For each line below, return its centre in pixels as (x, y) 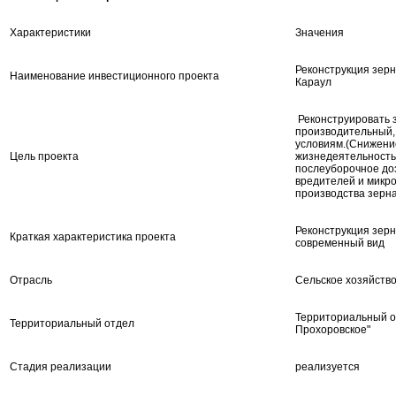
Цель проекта (44, 156)
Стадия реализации (61, 366)
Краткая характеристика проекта (93, 236)
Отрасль (31, 280)
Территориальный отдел (72, 323)
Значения (320, 32)
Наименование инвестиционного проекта (114, 76)
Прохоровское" (333, 329)
